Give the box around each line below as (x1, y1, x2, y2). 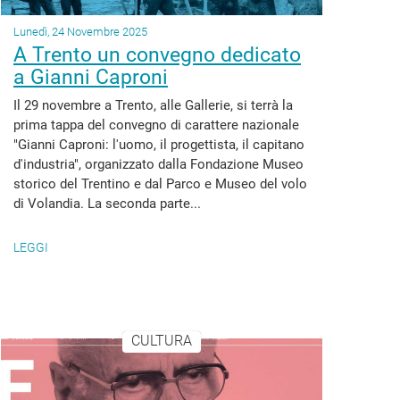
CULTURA (130, 332, 192, 350)
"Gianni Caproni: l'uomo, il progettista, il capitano (13, 137, 304, 153)
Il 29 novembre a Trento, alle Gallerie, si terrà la (13, 97, 293, 113)
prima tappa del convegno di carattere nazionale (13, 117, 299, 133)
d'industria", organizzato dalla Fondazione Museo (13, 156, 304, 172)
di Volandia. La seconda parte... (13, 196, 201, 212)
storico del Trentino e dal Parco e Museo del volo (13, 176, 307, 192)
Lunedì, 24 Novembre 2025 (13, 25, 147, 38)
